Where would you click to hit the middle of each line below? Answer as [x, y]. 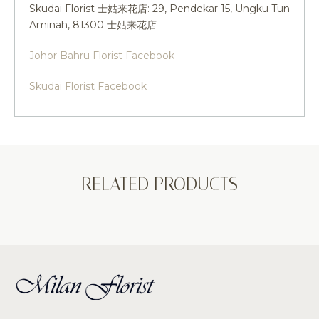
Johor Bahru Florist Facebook [102, 55]
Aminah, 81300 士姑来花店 [93, 25]
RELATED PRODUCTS [159, 184]
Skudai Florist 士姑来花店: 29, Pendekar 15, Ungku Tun [159, 8]
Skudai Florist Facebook [88, 86]
